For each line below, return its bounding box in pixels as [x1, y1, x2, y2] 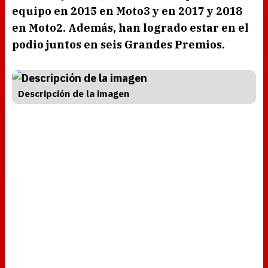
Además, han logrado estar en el [66, 21, 249, 35]
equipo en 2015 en [12, 4, 116, 19]
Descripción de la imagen [18, 87, 129, 100]
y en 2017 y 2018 [153, 4, 242, 19]
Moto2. [29, 21, 66, 35]
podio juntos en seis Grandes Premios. [12, 38, 225, 52]
